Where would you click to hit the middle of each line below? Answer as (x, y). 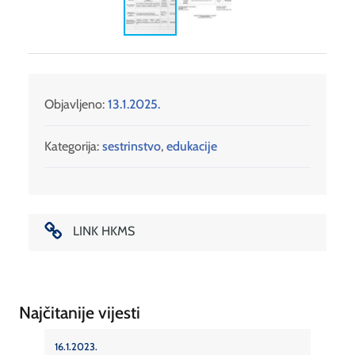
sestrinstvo (132, 146)
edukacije (192, 146)
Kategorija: (72, 146)
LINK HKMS (103, 231)
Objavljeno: (76, 104)
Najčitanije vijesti (80, 313)
